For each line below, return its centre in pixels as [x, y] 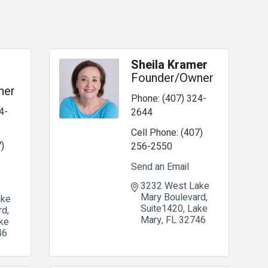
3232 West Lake [175, 186]
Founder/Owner [172, 78]
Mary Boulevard [173, 197]
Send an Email [160, 167]
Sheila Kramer [169, 65]
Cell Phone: [154, 133]
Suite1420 [162, 209]
